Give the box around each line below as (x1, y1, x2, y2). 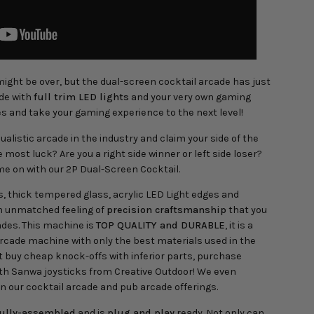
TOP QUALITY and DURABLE (96, 219, 225, 232)
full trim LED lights (34, 91, 129, 104)
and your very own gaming (129, 91, 251, 104)
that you (228, 204, 267, 217)
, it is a (225, 219, 253, 232)
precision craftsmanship (107, 204, 226, 217)
